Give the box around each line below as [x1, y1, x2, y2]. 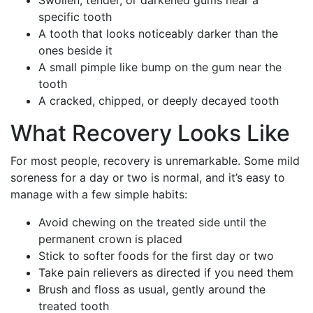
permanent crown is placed [38, 231, 182, 246]
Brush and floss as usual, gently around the [38, 282, 265, 296]
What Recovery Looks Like [10, 119, 290, 147]
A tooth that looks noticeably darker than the [38, 26, 278, 41]
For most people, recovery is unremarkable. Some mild [10, 153, 300, 168]
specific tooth [38, 9, 112, 24]
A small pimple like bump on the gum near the [38, 59, 282, 74]
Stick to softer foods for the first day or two [38, 248, 274, 263]
